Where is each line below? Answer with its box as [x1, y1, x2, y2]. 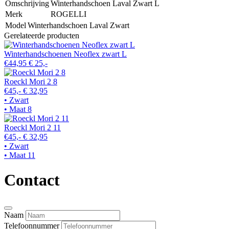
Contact [4, 171, 60, 190]
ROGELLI [51, 9, 86, 18]
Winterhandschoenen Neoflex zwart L [4, 49, 127, 58]
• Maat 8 [4, 104, 32, 113]
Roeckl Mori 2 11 [4, 123, 61, 132]
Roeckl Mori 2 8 [4, 77, 57, 86]
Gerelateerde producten [4, 31, 79, 40]
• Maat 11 [4, 150, 35, 159]
